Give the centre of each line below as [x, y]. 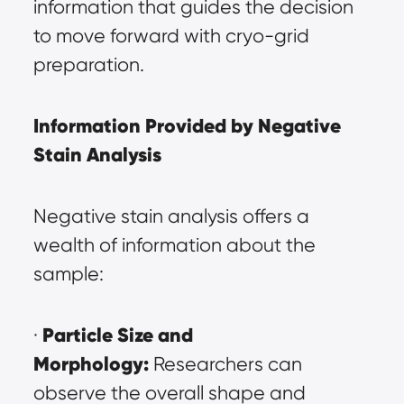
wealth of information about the [174, 245]
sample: [68, 274]
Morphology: [91, 364]
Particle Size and [117, 335]
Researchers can [225, 364]
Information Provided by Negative [187, 126]
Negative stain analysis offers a [171, 216]
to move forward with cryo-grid [171, 36]
